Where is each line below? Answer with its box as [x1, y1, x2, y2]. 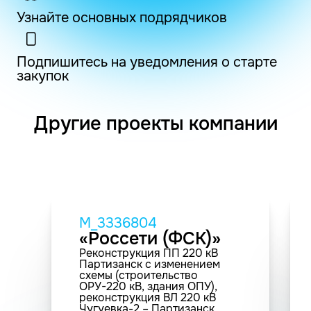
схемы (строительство [79, 267, 198, 283]
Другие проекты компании [33, 111, 278, 135]
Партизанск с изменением [79, 256, 220, 271]
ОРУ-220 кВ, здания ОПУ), [79, 278, 217, 294]
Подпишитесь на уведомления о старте [17, 53, 277, 71]
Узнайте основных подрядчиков [17, 8, 227, 26]
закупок [17, 67, 69, 85]
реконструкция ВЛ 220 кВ [79, 289, 216, 305]
